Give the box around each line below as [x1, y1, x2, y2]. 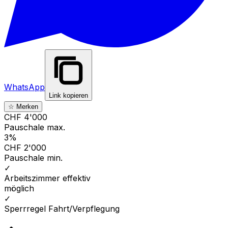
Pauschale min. [4, 152, 63, 163]
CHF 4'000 [4, 111, 47, 122]
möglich [4, 183, 34, 193]
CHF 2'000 [4, 142, 46, 153]
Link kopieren [49, 91, 88, 99]
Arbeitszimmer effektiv [4, 173, 91, 183]
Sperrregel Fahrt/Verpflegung [4, 203, 120, 214]
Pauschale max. [4, 122, 65, 132]
